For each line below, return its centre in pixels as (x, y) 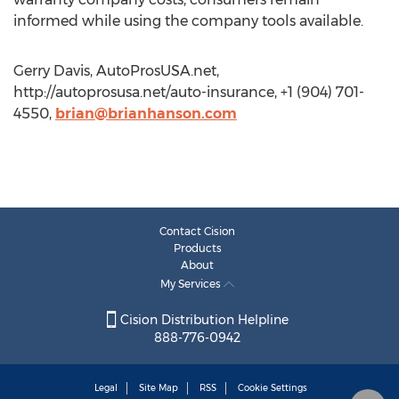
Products (197, 248)
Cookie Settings (273, 388)
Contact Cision (197, 231)
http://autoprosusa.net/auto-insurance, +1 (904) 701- (189, 92)
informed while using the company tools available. (188, 21)
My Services (192, 284)
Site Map (159, 388)
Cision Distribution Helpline (202, 320)
